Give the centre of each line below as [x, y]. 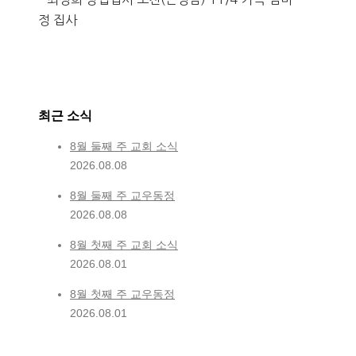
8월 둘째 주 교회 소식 [124, 146]
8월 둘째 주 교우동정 [122, 195]
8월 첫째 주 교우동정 [122, 294]
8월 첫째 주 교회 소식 [124, 244]
